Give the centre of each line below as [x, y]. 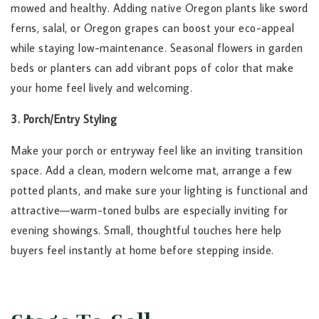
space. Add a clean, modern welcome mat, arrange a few [151, 171]
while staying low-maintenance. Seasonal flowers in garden [157, 48]
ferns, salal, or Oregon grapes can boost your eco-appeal [152, 28]
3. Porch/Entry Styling [64, 119]
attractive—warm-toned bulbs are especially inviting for [150, 210]
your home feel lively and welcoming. [101, 88]
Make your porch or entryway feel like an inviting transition [157, 151]
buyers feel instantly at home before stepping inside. [142, 250]
